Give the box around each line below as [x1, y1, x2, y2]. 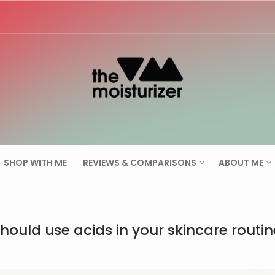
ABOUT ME [219, 156, 263, 169]
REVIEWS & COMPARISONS [83, 156, 196, 169]
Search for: [214, 60, 228, 72]
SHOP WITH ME [4, 156, 67, 169]
